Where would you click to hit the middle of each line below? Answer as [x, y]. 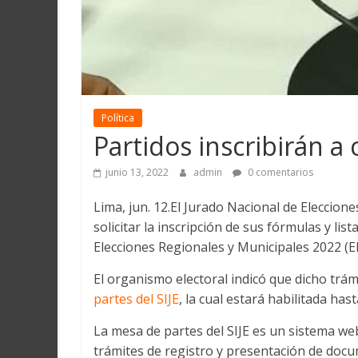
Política [118, 118]
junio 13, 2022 [137, 173]
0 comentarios [279, 173]
